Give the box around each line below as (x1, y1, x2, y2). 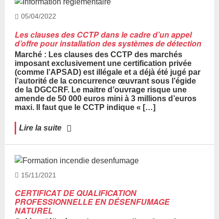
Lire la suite (19, 123, 62, 132)
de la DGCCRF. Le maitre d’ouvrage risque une (15, 85, 187, 94)
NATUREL (15, 205, 53, 217)
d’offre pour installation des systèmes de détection (15, 37, 201, 49)
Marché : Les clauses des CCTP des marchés (15, 50, 182, 59)
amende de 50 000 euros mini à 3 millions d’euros (15, 94, 197, 103)
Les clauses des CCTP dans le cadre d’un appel (15, 28, 192, 40)
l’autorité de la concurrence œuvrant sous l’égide (15, 76, 196, 85)
